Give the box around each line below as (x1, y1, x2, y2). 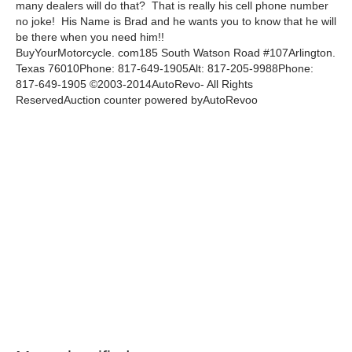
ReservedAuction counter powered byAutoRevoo (16, 93, 258, 107)
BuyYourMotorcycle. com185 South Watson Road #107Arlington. (16, 46, 335, 60)
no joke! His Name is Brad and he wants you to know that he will (16, 15, 336, 28)
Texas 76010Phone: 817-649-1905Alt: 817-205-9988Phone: (16, 62, 313, 75)
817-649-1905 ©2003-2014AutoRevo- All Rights (16, 78, 253, 91)
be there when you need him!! (16, 31, 164, 44)
